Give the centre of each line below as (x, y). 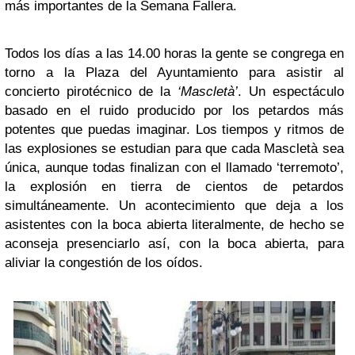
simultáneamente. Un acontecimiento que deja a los (174, 205)
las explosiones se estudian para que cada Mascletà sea (174, 148)
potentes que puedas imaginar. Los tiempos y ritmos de (174, 129)
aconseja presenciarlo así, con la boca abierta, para (174, 243)
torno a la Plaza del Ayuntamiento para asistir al (174, 72)
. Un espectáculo (291, 91)
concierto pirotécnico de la (91, 91)
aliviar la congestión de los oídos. (108, 262)
